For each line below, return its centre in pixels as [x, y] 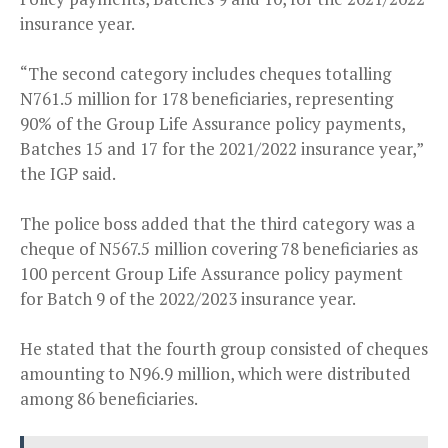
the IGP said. [68, 174]
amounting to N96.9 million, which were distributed [215, 374]
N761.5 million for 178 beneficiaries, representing [206, 99]
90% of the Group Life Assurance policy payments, [212, 124]
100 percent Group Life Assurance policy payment [211, 274]
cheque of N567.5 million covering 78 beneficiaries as [219, 249]
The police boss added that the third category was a [217, 224]
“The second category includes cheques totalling [205, 74]
